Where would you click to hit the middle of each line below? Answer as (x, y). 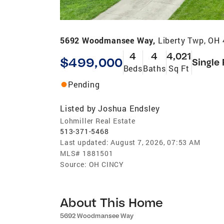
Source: (73, 164)
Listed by (78, 108)
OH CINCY (106, 164)
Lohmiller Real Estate (98, 120)
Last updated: (84, 142)
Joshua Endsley (129, 108)
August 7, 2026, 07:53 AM (155, 142)
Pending (84, 84)
